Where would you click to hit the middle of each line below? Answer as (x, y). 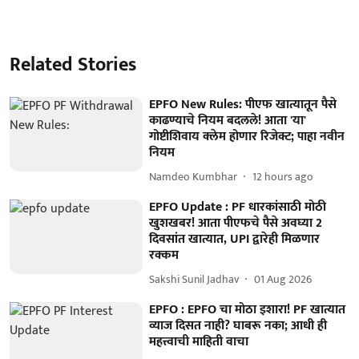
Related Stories (73, 65)
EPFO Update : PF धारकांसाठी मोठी (238, 207)
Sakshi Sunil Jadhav (194, 280)
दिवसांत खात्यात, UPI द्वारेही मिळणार (235, 239)
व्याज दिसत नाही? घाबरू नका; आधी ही (238, 325)
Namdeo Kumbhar (194, 177)
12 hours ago (283, 177)
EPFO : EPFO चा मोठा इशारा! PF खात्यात (248, 309)
